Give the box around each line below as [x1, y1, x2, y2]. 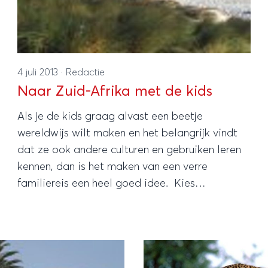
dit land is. [17, 228, 69, 239]
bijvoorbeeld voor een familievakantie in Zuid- [17, 194, 245, 206]
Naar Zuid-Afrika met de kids [17, 84, 213, 99]
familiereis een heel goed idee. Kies [17, 178, 196, 189]
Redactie [66, 67, 105, 77]
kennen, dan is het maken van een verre [17, 161, 208, 172]
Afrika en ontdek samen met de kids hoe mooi [17, 211, 243, 223]
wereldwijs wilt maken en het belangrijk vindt [17, 127, 238, 139]
